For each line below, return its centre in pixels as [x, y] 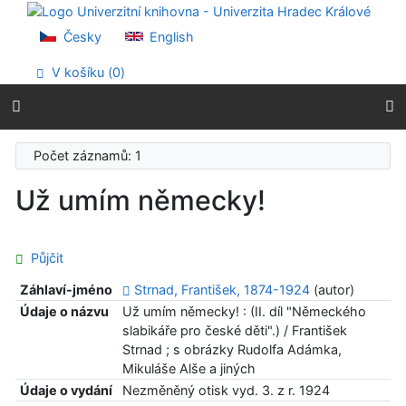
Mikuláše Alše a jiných [188, 368]
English [170, 36]
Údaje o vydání [66, 390]
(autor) [332, 289]
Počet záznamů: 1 [92, 156]
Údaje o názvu [64, 311]
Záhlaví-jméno [66, 289]
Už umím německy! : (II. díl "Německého [244, 311]
